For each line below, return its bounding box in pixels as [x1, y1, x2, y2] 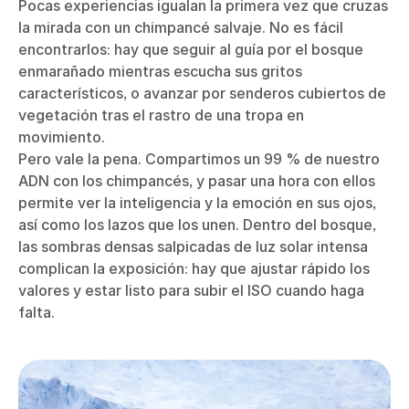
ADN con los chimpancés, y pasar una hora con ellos [18, 172, 375, 191]
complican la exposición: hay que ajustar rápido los [18, 259, 370, 278]
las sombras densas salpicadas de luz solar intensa [18, 237, 368, 257]
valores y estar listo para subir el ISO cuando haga [18, 281, 364, 300]
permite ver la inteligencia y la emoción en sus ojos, [18, 194, 376, 213]
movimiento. [18, 128, 105, 147]
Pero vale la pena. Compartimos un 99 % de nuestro [18, 150, 380, 169]
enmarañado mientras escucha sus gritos [18, 62, 302, 81]
